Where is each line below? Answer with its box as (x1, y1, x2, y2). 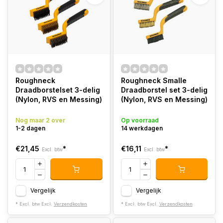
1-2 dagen (15, 124, 45, 132)
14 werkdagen (120, 124, 163, 132)
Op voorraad (120, 116, 159, 124)
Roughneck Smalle (120, 76, 187, 85)
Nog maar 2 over (15, 116, 65, 124)
